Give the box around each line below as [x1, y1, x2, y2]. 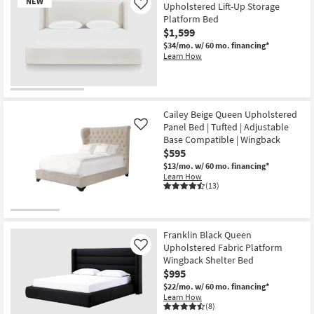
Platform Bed [163, 13, 219, 26]
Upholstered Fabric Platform [163, 240, 282, 254]
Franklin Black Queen [163, 228, 252, 241]
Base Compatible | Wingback [163, 132, 280, 146]
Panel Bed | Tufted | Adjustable [163, 120, 289, 133]
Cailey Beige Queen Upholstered [163, 107, 297, 121]
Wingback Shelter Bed [163, 253, 254, 266]
